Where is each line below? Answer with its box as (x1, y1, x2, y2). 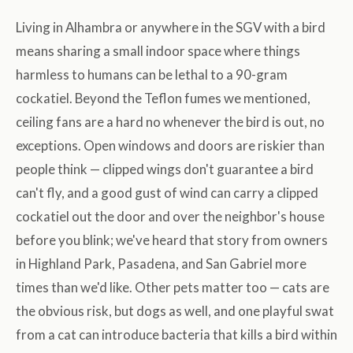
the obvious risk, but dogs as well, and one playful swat (16, 303, 334, 320)
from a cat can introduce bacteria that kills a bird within (16, 326, 337, 344)
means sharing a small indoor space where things (16, 43, 300, 60)
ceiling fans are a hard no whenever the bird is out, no (16, 113, 325, 131)
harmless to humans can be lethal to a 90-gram (16, 66, 288, 84)
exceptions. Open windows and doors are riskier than (16, 137, 325, 154)
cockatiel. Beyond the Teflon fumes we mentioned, (16, 90, 310, 107)
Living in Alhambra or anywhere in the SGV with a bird (16, 19, 325, 36)
